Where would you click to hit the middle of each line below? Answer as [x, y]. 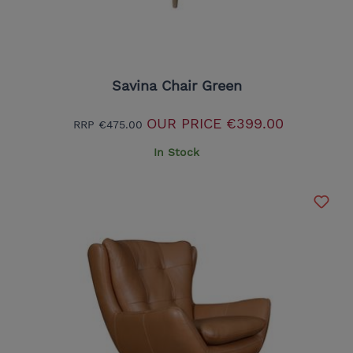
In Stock [176, 152]
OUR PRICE [184, 123]
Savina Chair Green [176, 85]
